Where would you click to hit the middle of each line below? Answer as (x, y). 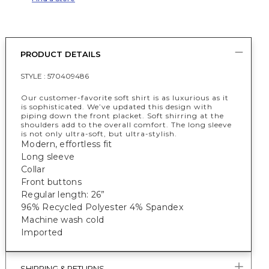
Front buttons (51, 182)
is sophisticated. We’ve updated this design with (117, 107)
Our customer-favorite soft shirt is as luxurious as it (125, 98)
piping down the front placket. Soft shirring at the (122, 116)
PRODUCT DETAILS (61, 54)
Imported (42, 232)
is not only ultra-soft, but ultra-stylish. (100, 134)
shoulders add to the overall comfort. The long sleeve (126, 125)
